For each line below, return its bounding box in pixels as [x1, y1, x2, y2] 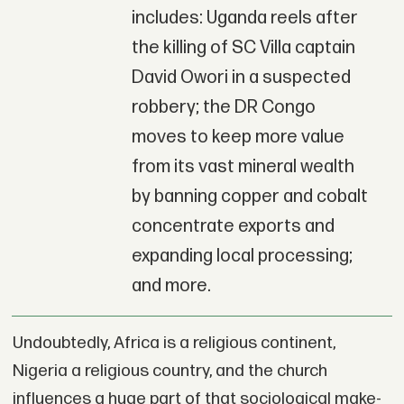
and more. [131, 275, 211, 298]
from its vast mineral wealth [131, 156, 354, 179]
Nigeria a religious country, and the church [12, 360, 327, 381]
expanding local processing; [131, 245, 353, 268]
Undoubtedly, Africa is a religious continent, [12, 332, 335, 353]
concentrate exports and [131, 216, 335, 238]
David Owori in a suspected [131, 67, 351, 89]
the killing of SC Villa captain [131, 37, 355, 60]
